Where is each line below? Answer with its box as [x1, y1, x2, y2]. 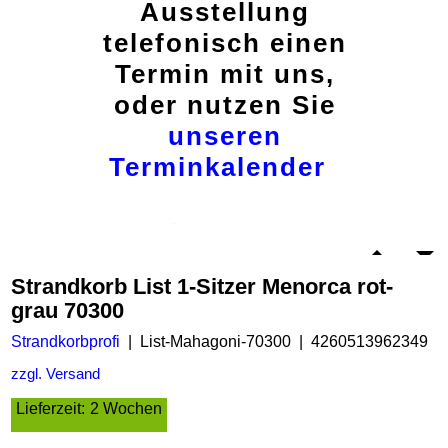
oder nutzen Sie [114, 90, 336, 120]
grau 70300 [11, 297, 124, 323]
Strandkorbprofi [11, 333, 120, 351]
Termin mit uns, [115, 59, 335, 89]
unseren [168, 121, 282, 151]
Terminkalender [108, 152, 326, 182]
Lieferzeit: [16, 400, 85, 418]
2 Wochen [90, 400, 162, 418]
